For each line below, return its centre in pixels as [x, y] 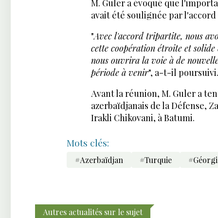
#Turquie [156, 160]
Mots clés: [88, 143]
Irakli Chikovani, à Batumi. [143, 118]
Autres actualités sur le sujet [93, 212]
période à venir [120, 73]
